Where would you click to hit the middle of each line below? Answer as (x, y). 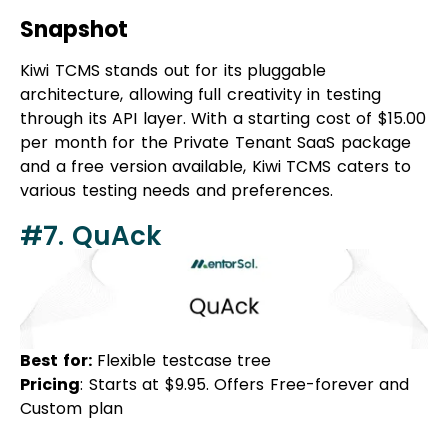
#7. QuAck (90, 182)
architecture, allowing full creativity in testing (200, 41)
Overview (73, 407)
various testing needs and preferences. (176, 137)
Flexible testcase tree (181, 306)
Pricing (50, 330)
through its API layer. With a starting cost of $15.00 (223, 65)
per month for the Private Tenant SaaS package (215, 89)
